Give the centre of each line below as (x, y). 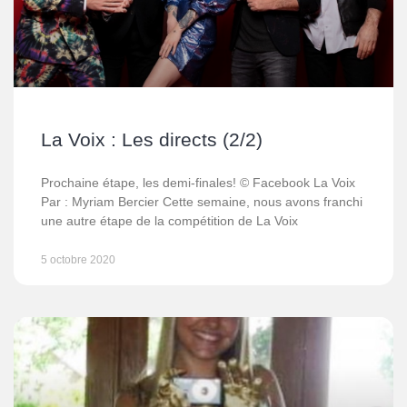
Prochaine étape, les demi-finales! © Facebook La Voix (198, 183)
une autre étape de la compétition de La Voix (169, 221)
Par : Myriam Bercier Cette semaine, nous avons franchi (202, 202)
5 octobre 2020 (78, 260)
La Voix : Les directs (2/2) (152, 139)
